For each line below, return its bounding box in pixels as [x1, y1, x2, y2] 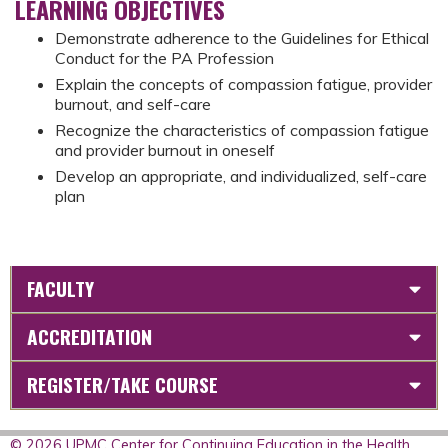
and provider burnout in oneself [55, 140, 275, 160]
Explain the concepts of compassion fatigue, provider [55, 74, 432, 94]
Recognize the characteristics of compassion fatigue [55, 120, 429, 140]
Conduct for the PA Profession [55, 48, 274, 68]
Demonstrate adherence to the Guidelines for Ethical [55, 28, 429, 48]
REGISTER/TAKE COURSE [27, 370, 218, 400]
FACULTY [27, 274, 94, 304]
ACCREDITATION [27, 322, 152, 352]
